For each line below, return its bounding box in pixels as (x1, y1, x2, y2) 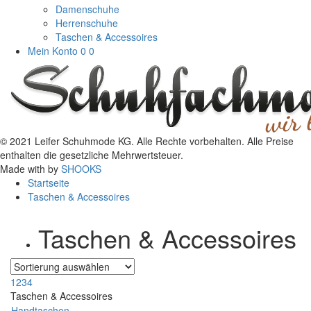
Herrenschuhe (56, 16, 118, 31)
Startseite (28, 176, 69, 190)
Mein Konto (28, 44, 78, 58)
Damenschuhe (56, 2, 119, 17)
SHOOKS (61, 162, 101, 176)
